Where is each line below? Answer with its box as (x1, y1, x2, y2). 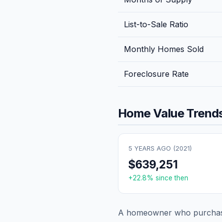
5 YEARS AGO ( (128, 144, 175, 152)
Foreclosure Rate (124, 68, 189, 79)
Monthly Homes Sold (124, 44, 204, 54)
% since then (147, 173, 188, 182)
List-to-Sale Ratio (124, 19, 188, 29)
